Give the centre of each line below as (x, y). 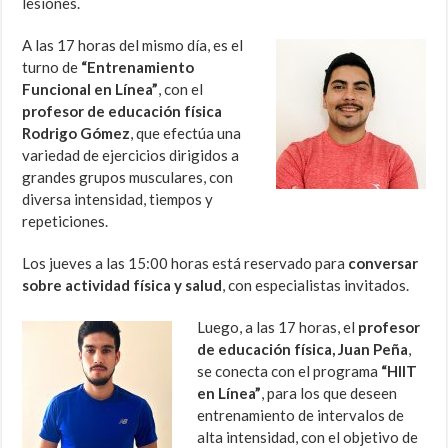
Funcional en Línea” (90, 89)
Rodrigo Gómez (76, 133)
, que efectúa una (186, 133)
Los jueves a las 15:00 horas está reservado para (185, 263)
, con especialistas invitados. (316, 285)
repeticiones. (65, 221)
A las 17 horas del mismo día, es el (133, 45)
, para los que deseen (329, 393)
